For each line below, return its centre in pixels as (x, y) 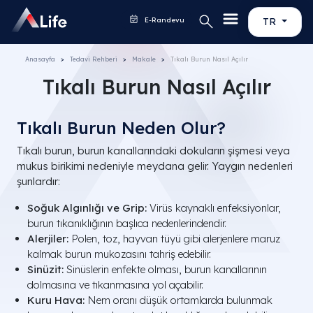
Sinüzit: (45, 269)
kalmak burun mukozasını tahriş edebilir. (119, 254)
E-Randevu (164, 20)
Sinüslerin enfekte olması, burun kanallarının (165, 269)
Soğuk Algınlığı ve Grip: (87, 208)
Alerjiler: (48, 239)
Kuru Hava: (56, 300)
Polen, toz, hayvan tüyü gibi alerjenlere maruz (174, 239)
